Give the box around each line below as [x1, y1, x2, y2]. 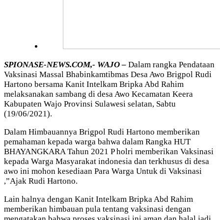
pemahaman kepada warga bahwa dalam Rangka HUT [4, 137, 191, 146]
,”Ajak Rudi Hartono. [4, 176, 78, 186]
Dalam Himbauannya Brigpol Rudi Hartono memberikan [4, 127, 200, 137]
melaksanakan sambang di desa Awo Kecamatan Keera [4, 89, 193, 99]
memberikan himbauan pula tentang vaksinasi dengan [4, 204, 191, 214]
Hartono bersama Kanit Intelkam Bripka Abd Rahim [4, 79, 184, 89]
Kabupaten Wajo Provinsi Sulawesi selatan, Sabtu [4, 99, 176, 109]
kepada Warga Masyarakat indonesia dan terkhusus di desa [4, 156, 209, 166]
